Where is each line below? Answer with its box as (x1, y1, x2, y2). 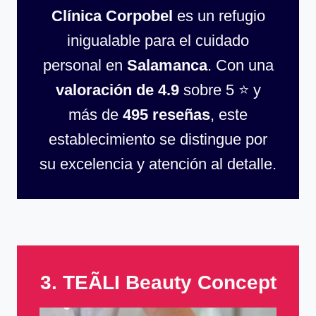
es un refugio (172, 6, 265, 25)
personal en (42, 56, 127, 74)
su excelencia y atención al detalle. (39, 154, 276, 173)
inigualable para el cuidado (67, 31, 249, 49)
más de (68, 105, 123, 123)
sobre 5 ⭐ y (178, 80, 261, 99)
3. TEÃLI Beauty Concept (39, 271, 276, 293)
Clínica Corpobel (51, 6, 173, 25)
